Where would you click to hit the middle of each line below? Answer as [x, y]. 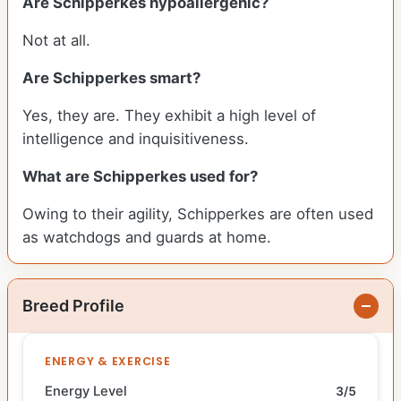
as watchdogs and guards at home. [147, 238]
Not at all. [56, 41]
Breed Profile [73, 306]
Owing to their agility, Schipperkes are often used [198, 214]
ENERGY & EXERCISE [108, 362]
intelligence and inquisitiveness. [136, 139]
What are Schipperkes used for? [142, 177]
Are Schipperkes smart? [113, 78]
